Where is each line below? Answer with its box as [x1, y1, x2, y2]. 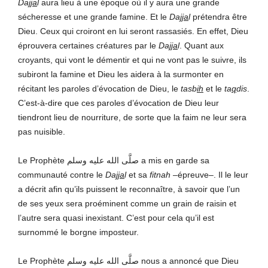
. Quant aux [179, 40, 224, 50]
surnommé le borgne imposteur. [18, 227, 139, 237]
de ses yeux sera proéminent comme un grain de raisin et [18, 198, 236, 208]
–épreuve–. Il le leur [170, 169, 248, 179]
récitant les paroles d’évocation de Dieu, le [18, 83, 181, 93]
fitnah [150, 169, 170, 179]
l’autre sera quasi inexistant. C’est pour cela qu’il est [18, 212, 214, 223]
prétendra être [193, 11, 247, 22]
